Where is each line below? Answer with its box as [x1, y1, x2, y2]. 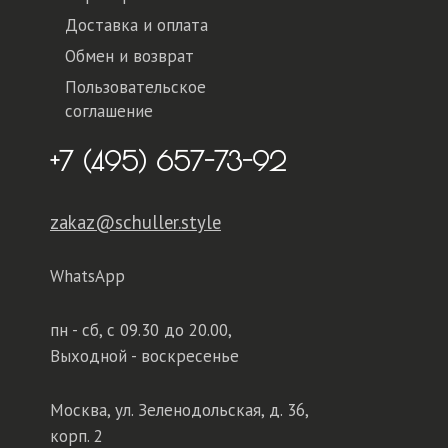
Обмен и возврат [65, 44, 194, 67]
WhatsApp [50, 264, 125, 287]
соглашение [65, 99, 153, 122]
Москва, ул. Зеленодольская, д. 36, [50, 398, 308, 421]
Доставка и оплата [65, 13, 208, 36]
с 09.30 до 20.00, [107, 318, 232, 341]
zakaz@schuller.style [50, 209, 221, 234]
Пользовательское [65, 75, 206, 98]
